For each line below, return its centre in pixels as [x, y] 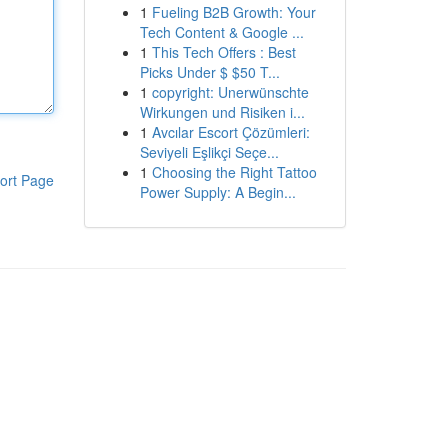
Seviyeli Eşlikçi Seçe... [209, 152]
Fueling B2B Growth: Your [233, 12]
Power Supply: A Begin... [217, 192]
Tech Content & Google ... [221, 32]
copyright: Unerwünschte [230, 92]
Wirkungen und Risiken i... [222, 112]
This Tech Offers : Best [223, 52]
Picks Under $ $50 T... [209, 72]
